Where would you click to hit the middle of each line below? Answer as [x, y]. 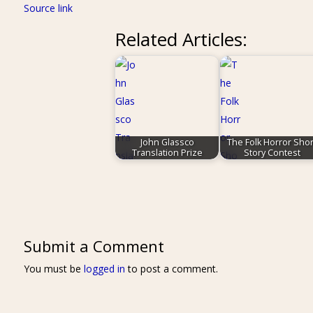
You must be [53, 269]
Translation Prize [167, 153]
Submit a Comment [94, 246]
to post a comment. [171, 269]
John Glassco [167, 143]
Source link [48, 8]
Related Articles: [181, 39]
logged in [104, 269]
